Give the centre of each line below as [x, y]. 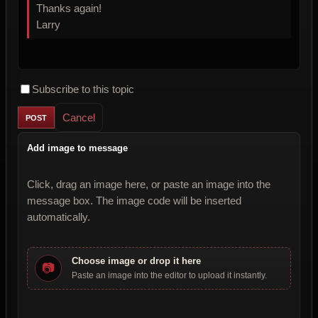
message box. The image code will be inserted [134, 201]
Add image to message [77, 148]
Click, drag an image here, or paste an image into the [149, 185]
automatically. [59, 217]
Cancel [79, 118]
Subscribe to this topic [83, 89]
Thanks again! [70, 9]
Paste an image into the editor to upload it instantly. [169, 276]
